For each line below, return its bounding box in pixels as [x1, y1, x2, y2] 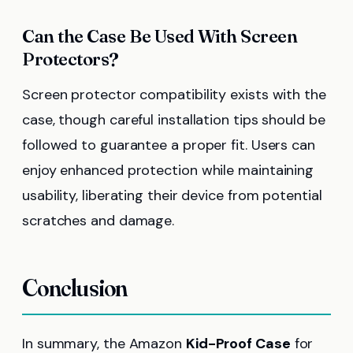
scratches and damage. [22, 210, 175, 230]
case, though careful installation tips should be [22, 110, 325, 129]
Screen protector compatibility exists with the [22, 84, 326, 104]
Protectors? [22, 47, 119, 70]
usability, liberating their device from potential [22, 185, 322, 205]
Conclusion [22, 273, 128, 303]
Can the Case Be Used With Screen [22, 24, 298, 47]
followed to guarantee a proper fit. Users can [22, 135, 315, 154]
